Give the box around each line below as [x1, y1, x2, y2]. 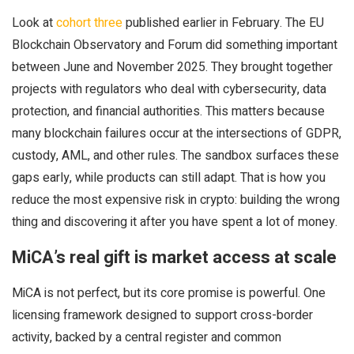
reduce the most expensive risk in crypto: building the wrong [12, 190, 340, 209]
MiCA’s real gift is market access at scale [12, 245, 337, 270]
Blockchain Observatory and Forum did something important [12, 36, 337, 55]
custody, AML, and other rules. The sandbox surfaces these [12, 146, 339, 165]
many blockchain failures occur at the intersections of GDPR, [12, 124, 341, 143]
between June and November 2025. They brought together [12, 58, 333, 77]
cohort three [56, 13, 122, 32]
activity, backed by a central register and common [12, 328, 281, 347]
